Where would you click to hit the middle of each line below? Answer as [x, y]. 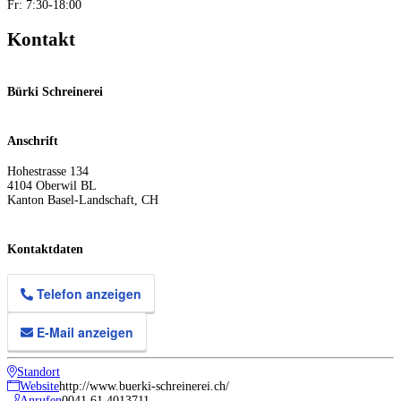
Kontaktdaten [45, 249]
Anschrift [33, 141]
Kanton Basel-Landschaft [71, 200]
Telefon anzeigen [87, 293]
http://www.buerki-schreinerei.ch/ [144, 386]
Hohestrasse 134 [48, 172]
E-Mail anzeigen [83, 332]
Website [39, 386]
